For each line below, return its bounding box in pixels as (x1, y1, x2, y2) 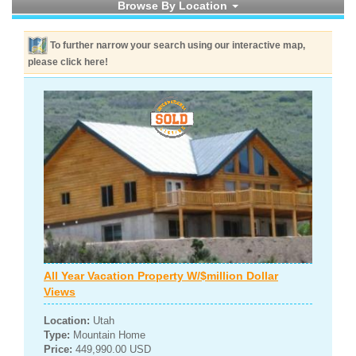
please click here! (28, 56, 108, 68)
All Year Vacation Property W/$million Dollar (44, 269, 278, 283)
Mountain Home (70, 329, 145, 342)
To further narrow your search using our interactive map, (50, 39, 305, 51)
